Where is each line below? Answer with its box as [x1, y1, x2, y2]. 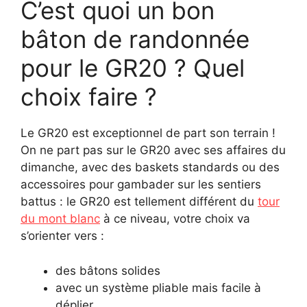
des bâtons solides [56, 263, 160, 278]
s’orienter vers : [21, 229, 104, 243]
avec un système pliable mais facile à [56, 280, 261, 295]
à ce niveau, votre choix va [100, 212, 250, 226]
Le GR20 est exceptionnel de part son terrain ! [21, 126, 275, 140]
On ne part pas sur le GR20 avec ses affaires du [21, 143, 286, 158]
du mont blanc [21, 212, 100, 226]
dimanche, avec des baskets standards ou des [21, 160, 280, 175]
